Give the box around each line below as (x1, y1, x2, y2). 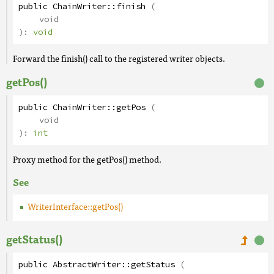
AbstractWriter (53, 258, 121, 271)
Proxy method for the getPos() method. (13, 152, 161, 166)
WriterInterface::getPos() (28, 199, 123, 213)
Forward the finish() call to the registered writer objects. (13, 51, 225, 65)
